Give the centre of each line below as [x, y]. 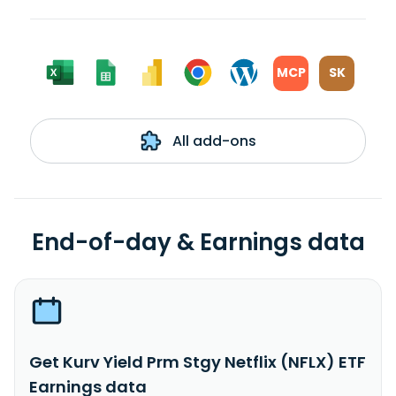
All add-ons [212, 141]
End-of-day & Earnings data [198, 242]
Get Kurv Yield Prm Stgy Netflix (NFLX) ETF [198, 362]
